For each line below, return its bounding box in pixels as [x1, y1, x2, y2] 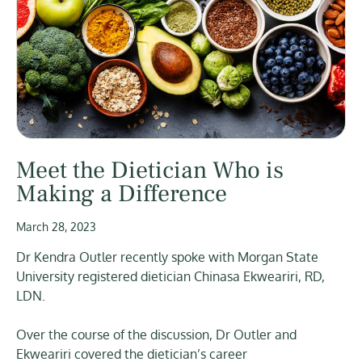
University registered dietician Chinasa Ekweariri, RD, [16, 268, 325, 285]
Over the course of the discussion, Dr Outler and [16, 326, 297, 343]
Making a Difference [16, 179, 227, 210]
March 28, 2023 [16, 220, 96, 234]
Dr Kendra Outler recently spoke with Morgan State [16, 249, 318, 266]
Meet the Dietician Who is [16, 155, 284, 187]
